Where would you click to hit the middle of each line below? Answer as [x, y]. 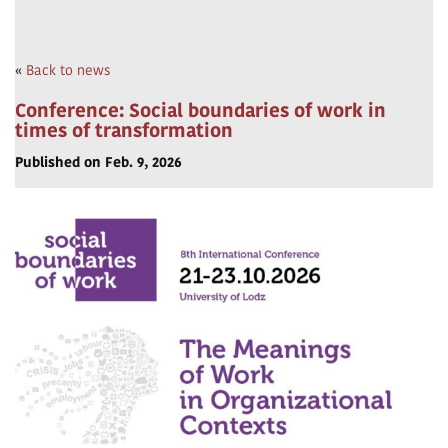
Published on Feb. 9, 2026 [98, 162]
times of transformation [124, 130]
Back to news [68, 70]
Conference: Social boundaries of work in [200, 110]
